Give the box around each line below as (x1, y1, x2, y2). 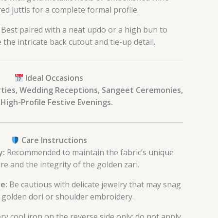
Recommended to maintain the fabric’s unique (4, 147, 174, 158)
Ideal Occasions (23, 73, 83, 84)
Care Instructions (19, 135, 87, 146)
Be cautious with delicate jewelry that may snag (7, 179, 181, 190)
